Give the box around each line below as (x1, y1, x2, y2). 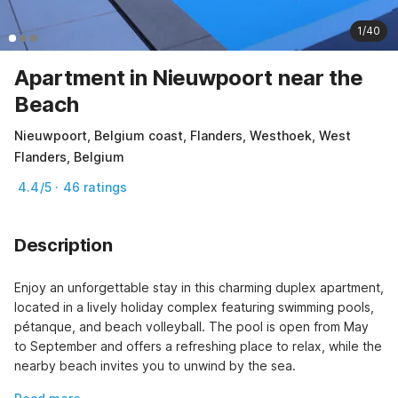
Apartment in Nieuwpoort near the (14, 64, 363, 91)
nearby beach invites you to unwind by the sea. (14, 357, 296, 373)
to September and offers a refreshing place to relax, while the (14, 338, 382, 354)
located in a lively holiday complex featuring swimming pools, (14, 298, 374, 314)
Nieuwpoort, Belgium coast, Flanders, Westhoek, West (14, 127, 351, 143)
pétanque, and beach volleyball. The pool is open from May (14, 318, 369, 334)
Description (14, 234, 113, 256)
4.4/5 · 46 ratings (18, 179, 128, 195)
